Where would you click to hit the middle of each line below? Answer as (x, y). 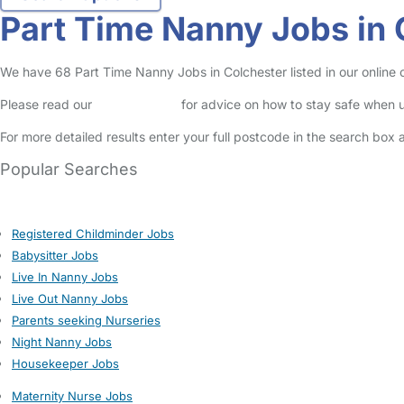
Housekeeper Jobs (65, 363)
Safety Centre (137, 104)
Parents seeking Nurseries (86, 320)
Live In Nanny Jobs (65, 277)
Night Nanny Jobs (62, 342)
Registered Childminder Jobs (93, 234)
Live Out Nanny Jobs (70, 298)
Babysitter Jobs (55, 255)
